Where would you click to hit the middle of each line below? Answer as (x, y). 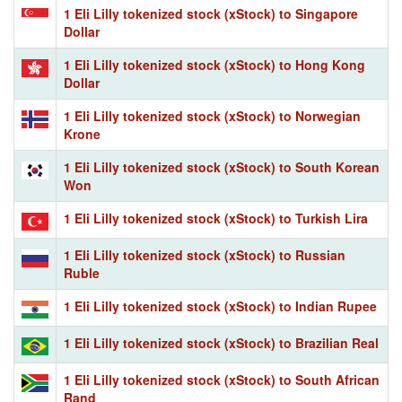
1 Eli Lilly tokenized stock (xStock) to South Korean (222, 166)
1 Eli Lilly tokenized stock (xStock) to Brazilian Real (221, 342)
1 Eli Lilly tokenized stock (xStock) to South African (222, 379)
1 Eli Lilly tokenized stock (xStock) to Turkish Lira (216, 218)
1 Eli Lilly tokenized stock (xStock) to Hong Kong (214, 64)
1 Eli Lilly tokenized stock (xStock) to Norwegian (212, 115)
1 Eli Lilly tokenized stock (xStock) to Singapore (211, 13)
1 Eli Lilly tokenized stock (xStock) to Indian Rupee (220, 306)
